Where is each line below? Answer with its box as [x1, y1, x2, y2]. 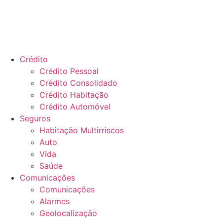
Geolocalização [39, 208, 97, 219]
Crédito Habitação [39, 90, 109, 100]
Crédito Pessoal [39, 66, 99, 76]
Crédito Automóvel [39, 102, 110, 112]
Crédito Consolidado [39, 78, 117, 88]
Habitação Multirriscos [39, 125, 124, 136]
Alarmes [39, 196, 70, 207]
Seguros [20, 113, 50, 124]
